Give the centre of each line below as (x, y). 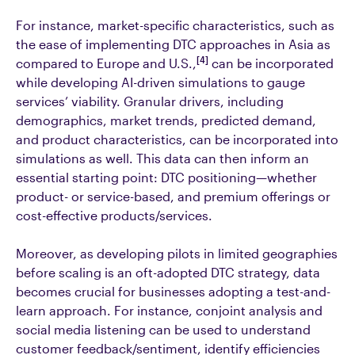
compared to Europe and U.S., (106, 63)
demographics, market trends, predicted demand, (166, 120)
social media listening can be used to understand (163, 329)
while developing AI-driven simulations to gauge (160, 82)
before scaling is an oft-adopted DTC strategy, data (168, 272)
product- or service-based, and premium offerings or (173, 196)
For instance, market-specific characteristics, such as (175, 25)
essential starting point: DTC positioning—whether (166, 177)
